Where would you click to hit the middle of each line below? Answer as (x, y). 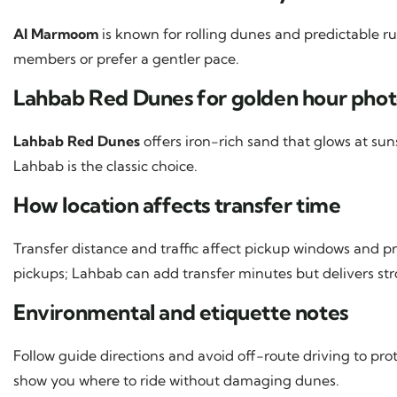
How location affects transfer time (177, 204)
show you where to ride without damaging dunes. (176, 380)
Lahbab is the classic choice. (105, 165)
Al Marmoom (56, 33)
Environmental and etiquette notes (181, 311)
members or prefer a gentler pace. (126, 58)
